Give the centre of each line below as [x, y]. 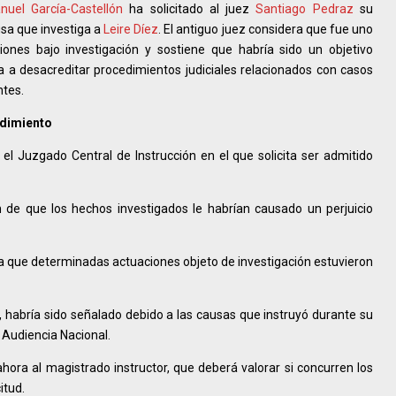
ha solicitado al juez [190, 9]
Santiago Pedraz [305, 9]
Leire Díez [131, 30]
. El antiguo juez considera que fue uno [266, 30]
